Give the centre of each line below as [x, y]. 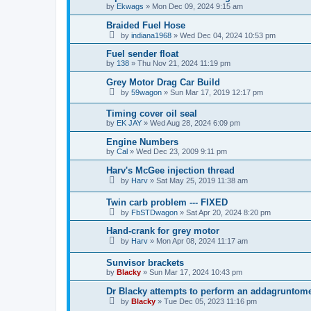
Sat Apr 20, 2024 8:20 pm [228, 212]
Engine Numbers [142, 142]
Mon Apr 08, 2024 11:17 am [202, 241]
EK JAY [129, 123]
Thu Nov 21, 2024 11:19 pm [184, 63]
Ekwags [130, 6]
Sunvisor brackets [145, 262]
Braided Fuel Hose [146, 25]
